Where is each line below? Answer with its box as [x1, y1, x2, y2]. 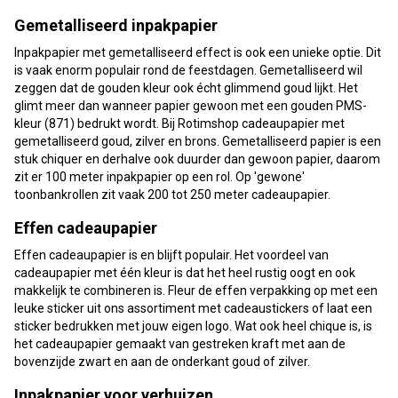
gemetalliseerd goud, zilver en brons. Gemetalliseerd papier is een [14, 133, 381, 148]
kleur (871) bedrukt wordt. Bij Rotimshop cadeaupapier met [14, 115, 345, 131]
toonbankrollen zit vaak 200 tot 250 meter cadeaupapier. [14, 187, 333, 202]
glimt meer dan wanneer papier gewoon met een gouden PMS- [14, 98, 367, 113]
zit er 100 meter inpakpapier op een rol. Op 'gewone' [14, 169, 305, 184]
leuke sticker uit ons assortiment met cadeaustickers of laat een [14, 300, 372, 315]
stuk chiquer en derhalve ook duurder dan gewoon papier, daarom [14, 151, 380, 166]
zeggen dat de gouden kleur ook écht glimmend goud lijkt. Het [14, 80, 358, 95]
